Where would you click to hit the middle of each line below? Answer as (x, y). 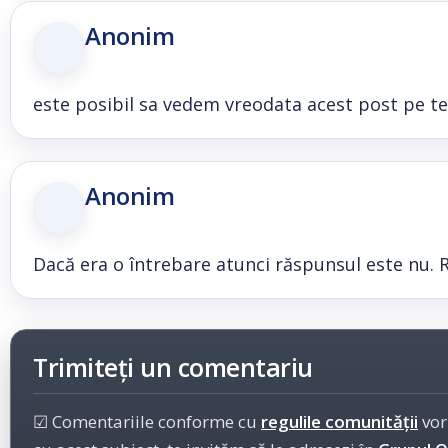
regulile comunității (339, 421)
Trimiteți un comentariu (173, 367)
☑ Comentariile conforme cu (147, 421)
